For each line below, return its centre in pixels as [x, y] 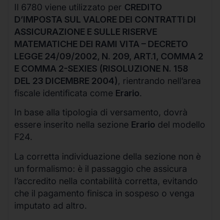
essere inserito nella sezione [73, 125]
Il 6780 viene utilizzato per [69, 7]
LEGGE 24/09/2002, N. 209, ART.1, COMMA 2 [109, 56]
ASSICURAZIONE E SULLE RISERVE [86, 32]
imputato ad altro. [51, 205]
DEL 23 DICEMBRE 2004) [66, 81]
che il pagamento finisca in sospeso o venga [104, 193]
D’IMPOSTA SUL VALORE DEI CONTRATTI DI [105, 20]
